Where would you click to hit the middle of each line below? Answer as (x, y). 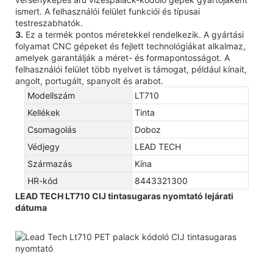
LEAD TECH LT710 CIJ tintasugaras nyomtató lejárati (124, 196)
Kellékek (44, 112)
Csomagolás (52, 129)
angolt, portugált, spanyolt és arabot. (89, 80)
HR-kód (43, 180)
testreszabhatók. (49, 23)
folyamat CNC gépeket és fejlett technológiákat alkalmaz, (130, 46)
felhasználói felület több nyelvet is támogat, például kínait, (131, 69)
